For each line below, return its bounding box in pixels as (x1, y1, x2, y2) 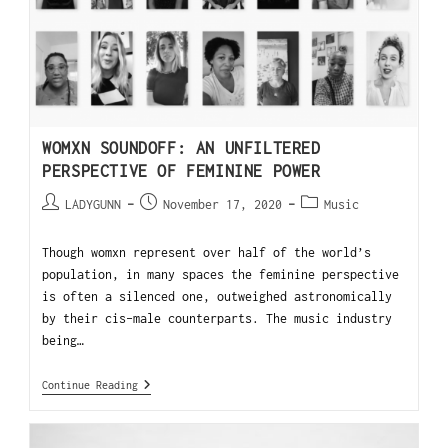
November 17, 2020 (163, 197, 283, 213)
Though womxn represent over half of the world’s (42, 245, 372, 261)
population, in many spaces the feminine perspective (42, 267, 400, 283)
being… (42, 333, 85, 349)
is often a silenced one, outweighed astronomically (42, 289, 393, 305)
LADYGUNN (65, 197, 122, 213)
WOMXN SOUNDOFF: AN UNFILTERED (42, 139, 321, 158)
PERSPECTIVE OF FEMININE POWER (42, 162, 321, 181)
